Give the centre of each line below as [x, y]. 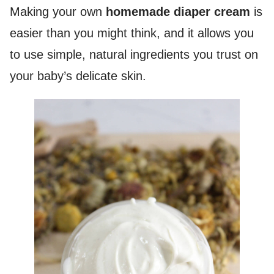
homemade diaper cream [178, 12]
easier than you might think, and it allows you [132, 33]
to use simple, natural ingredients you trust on [134, 54]
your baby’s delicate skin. [78, 76]
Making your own [58, 12]
